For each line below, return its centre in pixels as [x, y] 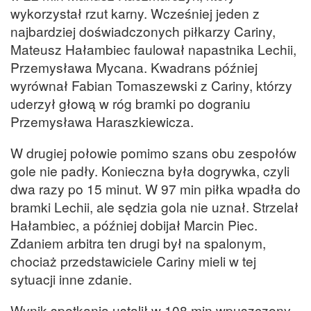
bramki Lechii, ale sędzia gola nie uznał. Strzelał [154, 206]
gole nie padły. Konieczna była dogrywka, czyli [150, 170]
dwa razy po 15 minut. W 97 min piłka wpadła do [155, 188]
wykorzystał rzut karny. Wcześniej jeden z [135, 12]
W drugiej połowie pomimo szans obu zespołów [153, 152]
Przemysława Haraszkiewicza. [104, 121]
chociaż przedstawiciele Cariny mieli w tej [133, 260]
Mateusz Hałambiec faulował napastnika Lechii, [153, 49]
